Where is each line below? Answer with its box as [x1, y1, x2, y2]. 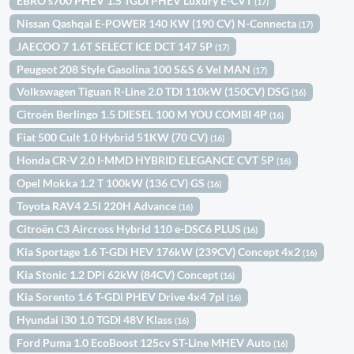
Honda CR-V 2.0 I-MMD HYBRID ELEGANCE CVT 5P [17, 153, 277, 168]
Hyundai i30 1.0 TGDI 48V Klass [17, 313, 175, 327]
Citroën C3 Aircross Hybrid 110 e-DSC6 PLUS [17, 221, 244, 235]
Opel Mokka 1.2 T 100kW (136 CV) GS [17, 176, 208, 190]
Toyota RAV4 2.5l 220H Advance [17, 198, 179, 213]
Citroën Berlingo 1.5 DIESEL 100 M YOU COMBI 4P [17, 107, 270, 122]
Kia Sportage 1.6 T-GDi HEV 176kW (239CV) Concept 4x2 [17, 244, 303, 258]
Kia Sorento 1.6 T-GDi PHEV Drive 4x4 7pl [17, 290, 228, 304]
